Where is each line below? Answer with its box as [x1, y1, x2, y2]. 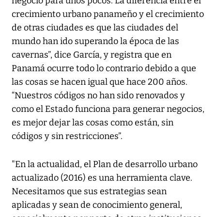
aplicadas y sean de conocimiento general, [12, 199, 182, 210]
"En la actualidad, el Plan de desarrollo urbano [12, 158, 198, 170]
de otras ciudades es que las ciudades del [12, 22, 178, 33]
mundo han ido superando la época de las [12, 35, 179, 46]
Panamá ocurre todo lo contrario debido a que [12, 62, 196, 74]
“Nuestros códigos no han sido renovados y [12, 90, 185, 101]
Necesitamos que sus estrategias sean [12, 186, 167, 197]
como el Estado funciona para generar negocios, [12, 103, 204, 114]
